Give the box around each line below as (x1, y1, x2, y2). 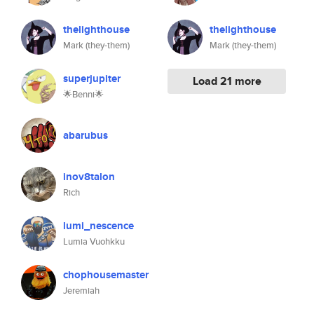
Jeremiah (63, 284, 100, 297)
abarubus (63, 128, 108, 143)
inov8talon (63, 169, 115, 184)
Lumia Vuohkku (63, 235, 125, 248)
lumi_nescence (63, 218, 134, 233)
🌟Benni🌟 (63, 88, 104, 101)
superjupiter (63, 71, 121, 86)
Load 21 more (192, 73, 261, 89)
